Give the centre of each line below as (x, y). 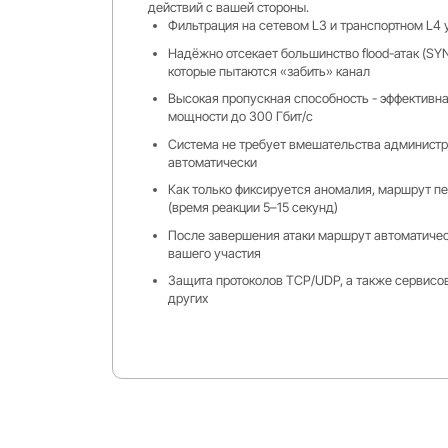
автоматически (212, 161)
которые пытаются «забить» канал (268, 70)
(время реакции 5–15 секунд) (252, 207)
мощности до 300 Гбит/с (240, 116)
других (187, 298)
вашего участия (214, 252)
